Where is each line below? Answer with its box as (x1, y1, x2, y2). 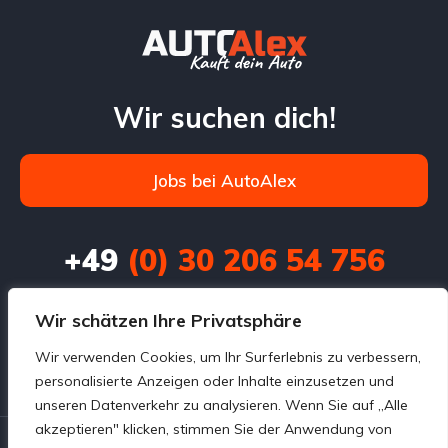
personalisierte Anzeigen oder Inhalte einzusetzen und (35, 372, 394, 390)
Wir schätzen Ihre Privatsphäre (35, 309, 302, 332)
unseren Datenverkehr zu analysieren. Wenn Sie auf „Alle (35, 396, 408, 414)
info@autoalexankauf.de (128, 299, 320, 321)
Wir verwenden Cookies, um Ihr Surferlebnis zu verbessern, (35, 348, 421, 366)
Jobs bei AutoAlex (152, 169, 296, 191)
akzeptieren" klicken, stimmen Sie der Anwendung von (35, 420, 392, 438)
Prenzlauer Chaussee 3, (146, 345, 302, 364)
